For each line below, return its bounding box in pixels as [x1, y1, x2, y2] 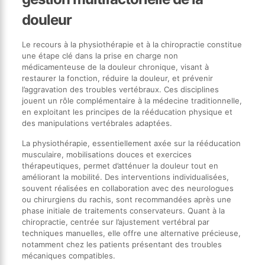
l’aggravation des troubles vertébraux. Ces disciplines [21, 84, 219, 94]
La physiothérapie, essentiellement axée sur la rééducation [21, 138, 241, 148]
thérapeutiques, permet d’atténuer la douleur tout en [21, 160, 218, 170]
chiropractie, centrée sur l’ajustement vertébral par [21, 216, 209, 227]
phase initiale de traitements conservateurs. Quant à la [21, 205, 225, 215]
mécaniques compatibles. [21, 250, 115, 260]
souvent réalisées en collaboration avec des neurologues [21, 183, 234, 193]
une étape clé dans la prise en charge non [21, 50, 178, 60]
